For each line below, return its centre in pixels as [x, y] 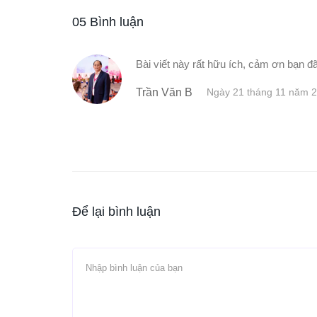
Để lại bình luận [116, 211]
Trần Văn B [164, 92]
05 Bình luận [108, 22]
